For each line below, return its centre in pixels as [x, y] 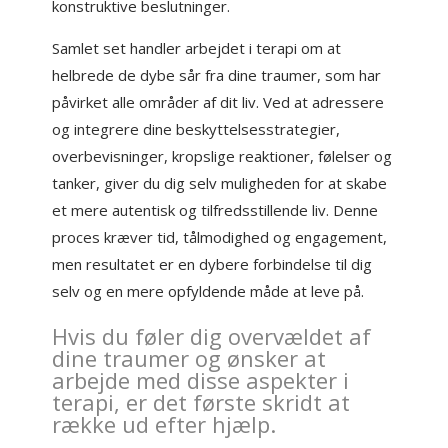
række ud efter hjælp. [164, 424]
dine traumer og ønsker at [189, 358]
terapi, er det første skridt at [201, 402]
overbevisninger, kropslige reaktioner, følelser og [222, 156]
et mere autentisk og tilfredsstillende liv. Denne [215, 210]
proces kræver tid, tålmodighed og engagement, [220, 237]
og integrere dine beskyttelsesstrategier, [196, 129]
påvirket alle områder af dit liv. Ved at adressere [218, 102]
